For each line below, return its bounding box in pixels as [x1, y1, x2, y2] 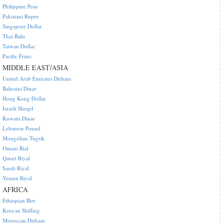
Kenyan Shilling [2, 207, 40, 215]
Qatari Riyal [2, 154, 30, 162]
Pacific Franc [2, 52, 32, 60]
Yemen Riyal [2, 174, 32, 182]
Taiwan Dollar [2, 42, 35, 50]
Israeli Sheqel [2, 105, 33, 112]
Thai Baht [2, 32, 25, 40]
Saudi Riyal [2, 164, 29, 172]
